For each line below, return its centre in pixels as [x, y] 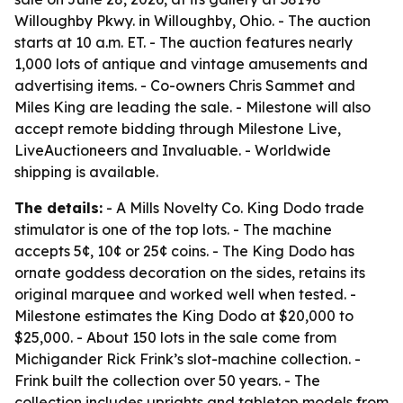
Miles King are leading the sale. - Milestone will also [193, 107]
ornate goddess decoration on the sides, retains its [190, 273]
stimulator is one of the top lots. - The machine [173, 229]
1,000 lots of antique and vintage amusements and [191, 64]
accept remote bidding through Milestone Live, [178, 129]
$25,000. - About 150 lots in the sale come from [175, 337]
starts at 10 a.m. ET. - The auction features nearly [184, 42]
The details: [58, 208]
